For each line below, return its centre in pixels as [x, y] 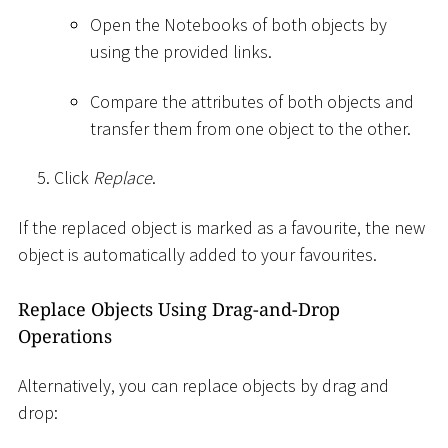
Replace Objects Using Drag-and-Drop [179, 308]
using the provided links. [181, 52]
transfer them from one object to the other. [250, 128]
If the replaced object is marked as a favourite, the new [221, 227]
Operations [65, 335]
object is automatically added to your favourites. [197, 254]
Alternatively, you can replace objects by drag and [203, 386]
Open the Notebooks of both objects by [238, 25]
